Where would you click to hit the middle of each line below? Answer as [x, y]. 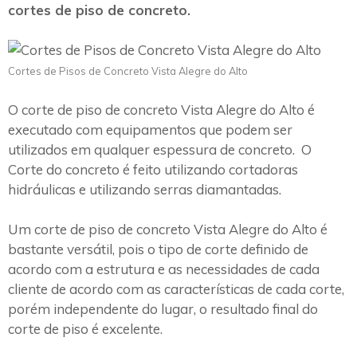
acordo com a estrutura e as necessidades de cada [164, 269]
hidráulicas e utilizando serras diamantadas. [145, 189]
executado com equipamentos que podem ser [150, 129]
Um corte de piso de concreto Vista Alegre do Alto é [168, 229]
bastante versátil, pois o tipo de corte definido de [158, 249]
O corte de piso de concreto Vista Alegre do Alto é [161, 109]
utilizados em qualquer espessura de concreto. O [160, 149]
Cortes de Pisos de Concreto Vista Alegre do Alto [128, 71]
